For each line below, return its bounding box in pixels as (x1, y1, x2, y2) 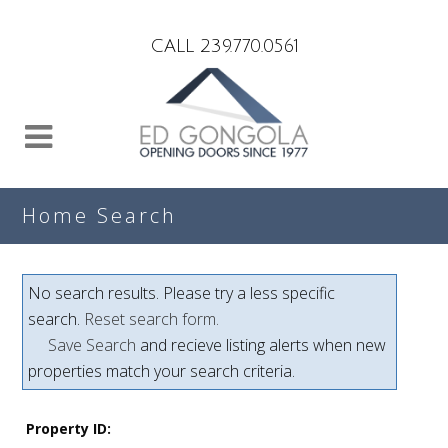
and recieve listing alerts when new (136, 334, 387, 356)
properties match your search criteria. (28, 360, 296, 382)
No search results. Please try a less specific (28, 282, 336, 304)
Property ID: (26, 419, 112, 438)
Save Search (48, 334, 137, 356)
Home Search (22, 202, 178, 229)
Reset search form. (84, 308, 220, 330)
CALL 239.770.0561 (149, 36, 299, 56)
